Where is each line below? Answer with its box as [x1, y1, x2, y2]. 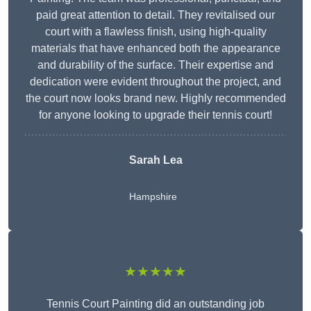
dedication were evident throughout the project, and [30, 76, 281, 88]
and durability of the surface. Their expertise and [37, 59, 274, 72]
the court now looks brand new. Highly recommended [25, 92, 286, 105]
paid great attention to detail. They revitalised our [36, 9, 275, 22]
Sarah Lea [128, 154, 183, 167]
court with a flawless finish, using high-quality [44, 26, 267, 38]
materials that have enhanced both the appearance [31, 42, 280, 55]
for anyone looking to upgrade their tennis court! [39, 109, 272, 121]
